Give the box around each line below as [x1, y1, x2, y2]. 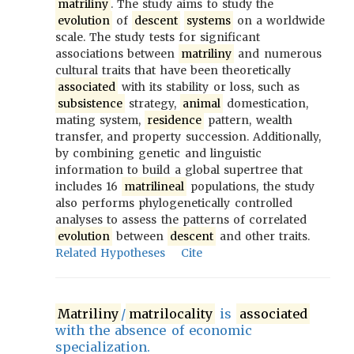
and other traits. [215, 229, 311, 243]
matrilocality [128, 306, 213, 322]
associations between [55, 47, 179, 61]
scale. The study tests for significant [55, 30, 261, 44]
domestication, [222, 96, 308, 111]
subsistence [57, 96, 122, 111]
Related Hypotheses [55, 246, 166, 260]
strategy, [124, 96, 181, 111]
